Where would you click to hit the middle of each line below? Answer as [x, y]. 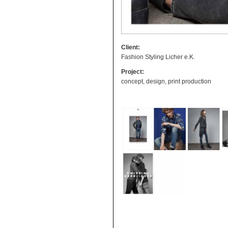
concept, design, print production [166, 81]
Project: [133, 72]
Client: [131, 47]
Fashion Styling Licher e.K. [158, 57]
